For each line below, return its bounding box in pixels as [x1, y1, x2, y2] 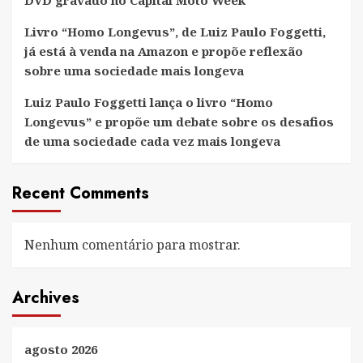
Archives [12, 285, 79, 310]
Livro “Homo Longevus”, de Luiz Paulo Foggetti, [24, 23, 326, 40]
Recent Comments [12, 181, 149, 205]
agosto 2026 [24, 340, 97, 357]
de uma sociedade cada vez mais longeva [24, 132, 280, 149]
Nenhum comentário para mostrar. [24, 235, 241, 254]
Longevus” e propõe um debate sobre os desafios [24, 113, 334, 130]
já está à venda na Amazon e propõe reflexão [24, 42, 303, 59]
